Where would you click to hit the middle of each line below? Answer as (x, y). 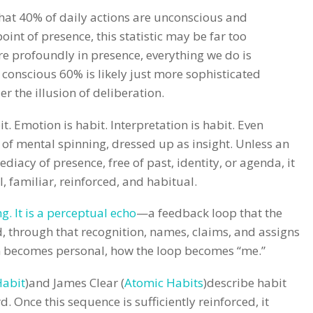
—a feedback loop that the (209, 213)
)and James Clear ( (75, 282)
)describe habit (245, 282)
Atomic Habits (164, 282)
